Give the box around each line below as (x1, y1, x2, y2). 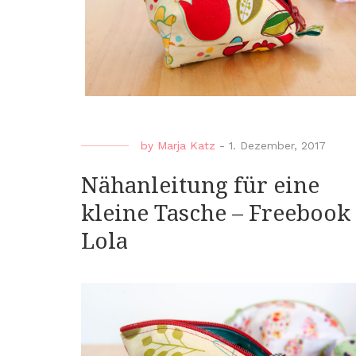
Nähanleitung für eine (81, 172, 319, 199)
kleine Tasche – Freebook (81, 199, 350, 226)
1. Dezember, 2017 (229, 138, 326, 152)
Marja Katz (157, 138, 215, 152)
